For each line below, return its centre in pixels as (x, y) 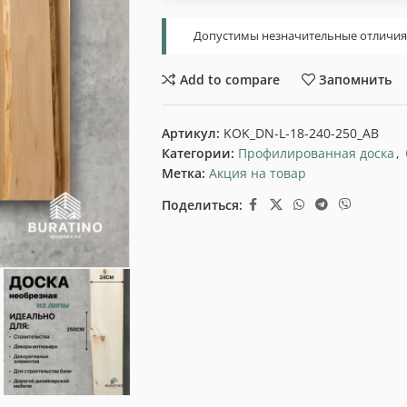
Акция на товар (257, 173)
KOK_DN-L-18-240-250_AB (301, 133)
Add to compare (229, 79)
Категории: (198, 153)
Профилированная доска (316, 153)
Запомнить (356, 79)
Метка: (183, 173)
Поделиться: (202, 204)
